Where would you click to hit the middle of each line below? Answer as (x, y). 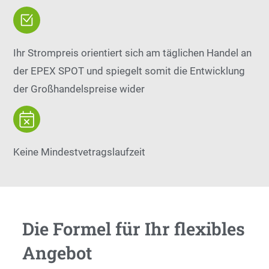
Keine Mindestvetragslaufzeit (80, 152)
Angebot (57, 252)
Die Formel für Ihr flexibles (134, 228)
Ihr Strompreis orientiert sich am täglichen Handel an (133, 53)
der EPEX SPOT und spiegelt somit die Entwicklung (129, 71)
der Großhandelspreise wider (79, 89)
